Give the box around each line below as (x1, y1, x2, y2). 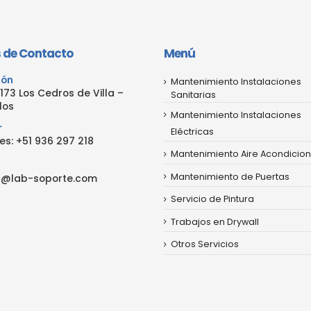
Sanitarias (171, 88, 216, 101)
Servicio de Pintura (171, 193, 254, 205)
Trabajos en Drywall (171, 215, 259, 228)
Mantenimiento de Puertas (171, 170, 289, 183)
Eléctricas (171, 126, 214, 138)
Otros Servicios (171, 238, 239, 251)
